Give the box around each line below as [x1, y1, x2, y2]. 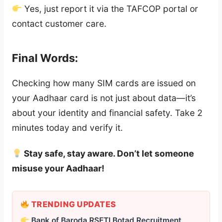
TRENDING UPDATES [29, 199, 116, 210]
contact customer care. [12, 18, 107, 29]
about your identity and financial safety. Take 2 [12, 108, 203, 118]
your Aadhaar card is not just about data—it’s [12, 93, 196, 104]
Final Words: [12, 51, 78, 64]
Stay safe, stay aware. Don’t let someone [21, 148, 194, 159]
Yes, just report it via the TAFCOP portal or [21, 3, 198, 14]
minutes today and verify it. [12, 122, 123, 133]
